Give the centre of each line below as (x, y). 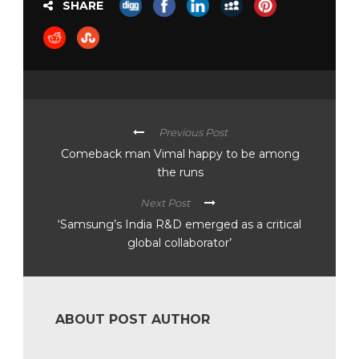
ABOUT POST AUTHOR (133, 320)
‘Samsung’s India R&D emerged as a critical (179, 225)
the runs (180, 173)
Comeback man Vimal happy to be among (180, 154)
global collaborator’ (179, 243)
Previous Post (193, 133)
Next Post (165, 203)
